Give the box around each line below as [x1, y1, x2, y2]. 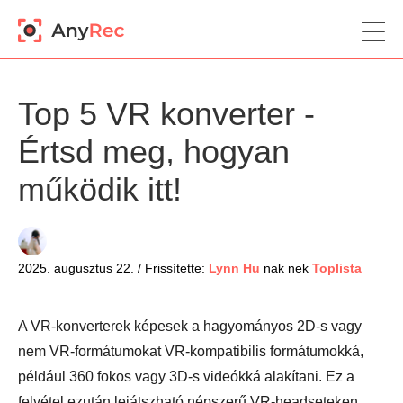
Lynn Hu [209, 261, 260, 275]
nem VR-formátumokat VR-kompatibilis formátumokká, [18, 344, 363, 359]
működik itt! [18, 171, 182, 208]
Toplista [312, 261, 362, 275]
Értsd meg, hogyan [18, 133, 290, 170]
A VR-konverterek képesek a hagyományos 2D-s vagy [18, 318, 362, 334]
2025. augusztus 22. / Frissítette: [18, 261, 205, 275]
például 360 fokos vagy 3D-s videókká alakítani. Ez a [18, 369, 354, 384]
